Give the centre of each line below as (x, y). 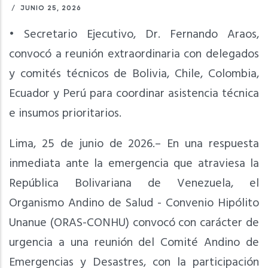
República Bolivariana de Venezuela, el (134, 184)
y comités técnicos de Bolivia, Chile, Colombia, (134, 74)
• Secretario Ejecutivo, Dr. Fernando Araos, (134, 35)
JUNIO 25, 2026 (50, 8)
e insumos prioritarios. (65, 114)
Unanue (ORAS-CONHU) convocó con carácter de (134, 223)
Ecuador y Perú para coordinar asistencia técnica (134, 94)
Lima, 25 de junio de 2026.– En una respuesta (134, 144)
